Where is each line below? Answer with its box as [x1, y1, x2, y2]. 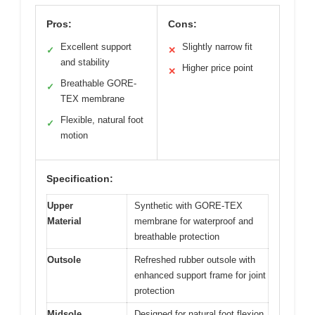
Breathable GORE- [60, 77, 136, 89]
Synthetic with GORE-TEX [134, 200, 243, 211]
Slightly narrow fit [182, 41, 252, 52]
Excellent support [60, 41, 131, 52]
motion [60, 129, 88, 141]
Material [47, 215, 82, 226]
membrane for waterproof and [134, 215, 253, 226]
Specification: [46, 172, 113, 184]
